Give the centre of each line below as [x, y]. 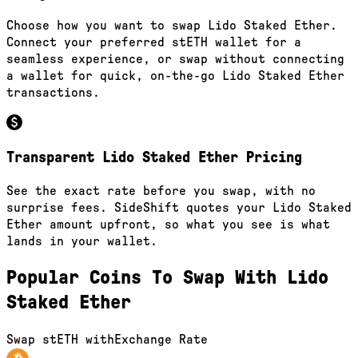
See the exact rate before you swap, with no [161, 191]
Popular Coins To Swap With [147, 278]
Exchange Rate [161, 339]
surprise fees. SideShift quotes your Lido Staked [179, 207]
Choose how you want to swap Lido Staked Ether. [172, 26]
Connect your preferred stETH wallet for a [154, 43]
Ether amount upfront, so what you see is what [168, 224]
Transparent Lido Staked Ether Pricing [154, 157]
